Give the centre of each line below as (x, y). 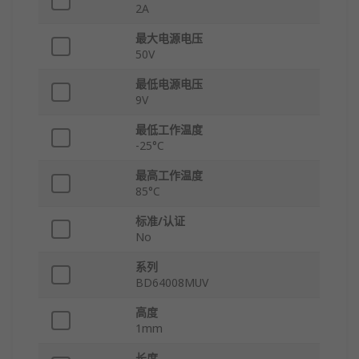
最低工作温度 (169, 130)
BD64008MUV (172, 283)
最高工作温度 (169, 175)
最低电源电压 (169, 84)
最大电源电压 (169, 38)
